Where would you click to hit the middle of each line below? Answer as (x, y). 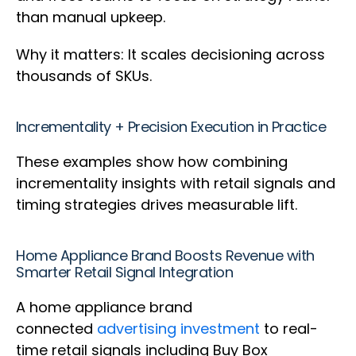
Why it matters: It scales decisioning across (170, 55)
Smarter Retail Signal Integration (126, 273)
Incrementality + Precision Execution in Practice (173, 127)
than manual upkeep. (93, 17)
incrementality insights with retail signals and (176, 184)
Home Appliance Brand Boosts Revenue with (165, 256)
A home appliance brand (104, 308)
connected (56, 329)
